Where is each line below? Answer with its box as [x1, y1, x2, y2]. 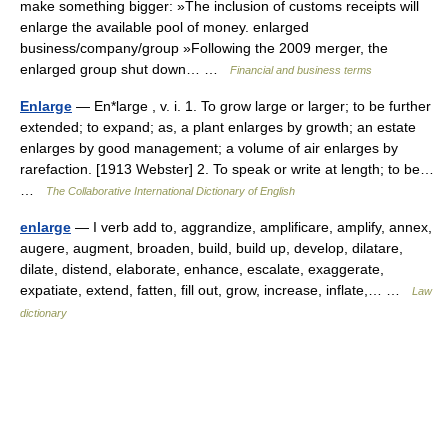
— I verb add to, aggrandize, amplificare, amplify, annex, [71, 219, 432, 235]
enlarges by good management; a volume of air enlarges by [20, 140, 398, 156]
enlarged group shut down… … [20, 61, 230, 77]
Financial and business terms [230, 64, 372, 76]
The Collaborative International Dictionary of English [46, 185, 295, 197]
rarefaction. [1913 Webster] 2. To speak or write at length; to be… [20, 161, 434, 177]
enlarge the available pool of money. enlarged [20, 19, 309, 35]
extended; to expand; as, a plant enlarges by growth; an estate [20, 119, 416, 135]
